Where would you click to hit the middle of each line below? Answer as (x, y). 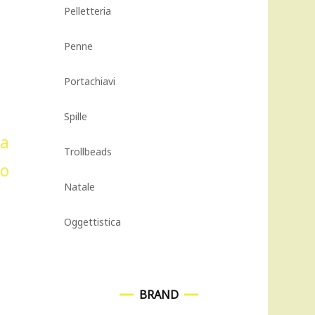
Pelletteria (88, 11)
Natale (79, 187)
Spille (76, 116)
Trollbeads (88, 152)
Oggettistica (92, 222)
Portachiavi (90, 81)
